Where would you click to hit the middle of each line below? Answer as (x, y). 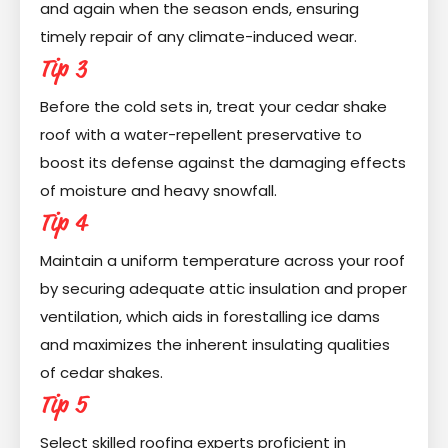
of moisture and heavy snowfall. (158, 191)
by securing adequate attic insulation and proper (223, 289)
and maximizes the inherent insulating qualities (215, 345)
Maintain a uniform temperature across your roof (222, 261)
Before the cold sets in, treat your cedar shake (213, 107)
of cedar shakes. (101, 373)
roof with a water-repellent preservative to (201, 135)
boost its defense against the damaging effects (223, 163)
